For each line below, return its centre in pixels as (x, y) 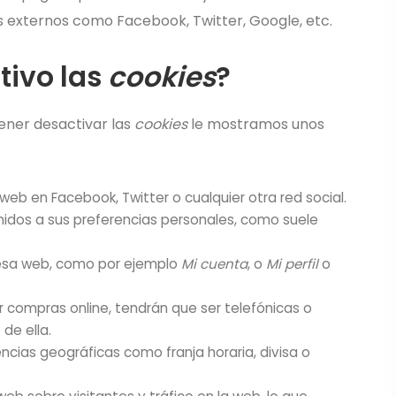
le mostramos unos (256, 124)
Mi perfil (293, 264)
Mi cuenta (215, 264)
